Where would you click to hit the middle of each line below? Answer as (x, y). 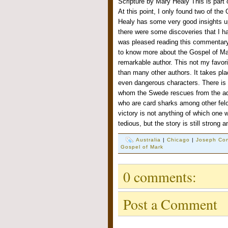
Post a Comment (170, 204)
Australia (149, 140)
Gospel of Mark (142, 147)
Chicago (179, 140)
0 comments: (160, 176)
